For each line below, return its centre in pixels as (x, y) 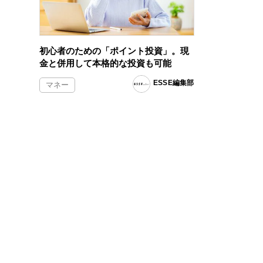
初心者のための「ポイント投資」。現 (114, 50)
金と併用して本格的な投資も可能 (106, 63)
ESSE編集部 (173, 82)
